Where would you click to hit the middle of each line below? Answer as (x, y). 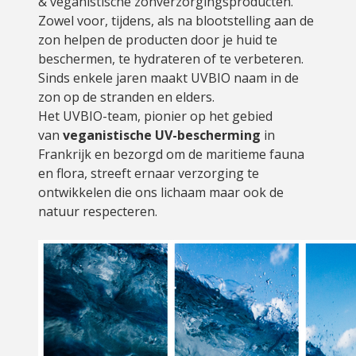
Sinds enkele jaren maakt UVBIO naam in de (168, 78)
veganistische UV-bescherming (162, 135)
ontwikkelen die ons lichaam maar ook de (161, 192)
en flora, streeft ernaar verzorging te (149, 173)
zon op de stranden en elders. (126, 97)
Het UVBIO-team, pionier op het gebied (155, 116)
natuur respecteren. (99, 211)
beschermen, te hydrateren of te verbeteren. (171, 59)
